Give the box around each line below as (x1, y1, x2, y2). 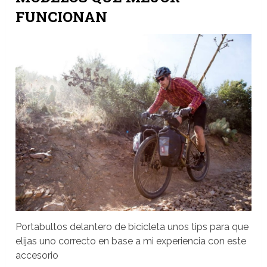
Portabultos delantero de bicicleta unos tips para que (15, 221, 249, 233)
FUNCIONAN (15, 7, 108, 27)
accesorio (15, 250, 59, 262)
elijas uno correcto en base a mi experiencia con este (15, 235, 247, 247)
